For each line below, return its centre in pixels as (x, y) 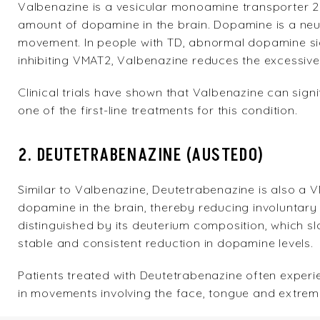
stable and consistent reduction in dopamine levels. (166, 243)
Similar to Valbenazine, (85, 189)
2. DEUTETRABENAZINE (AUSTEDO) (141, 155)
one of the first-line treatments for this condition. (158, 110)
